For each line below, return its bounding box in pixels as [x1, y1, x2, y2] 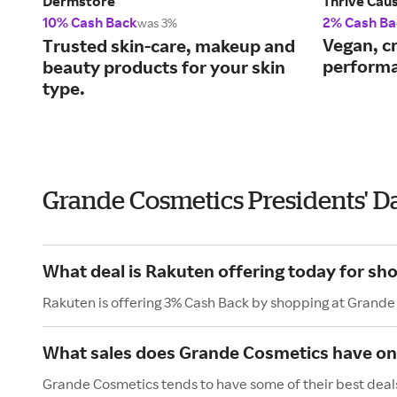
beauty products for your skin [43, 56, 285, 79]
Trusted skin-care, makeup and [43, 35, 295, 58]
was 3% [137, 15, 177, 31]
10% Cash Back [43, 13, 137, 32]
